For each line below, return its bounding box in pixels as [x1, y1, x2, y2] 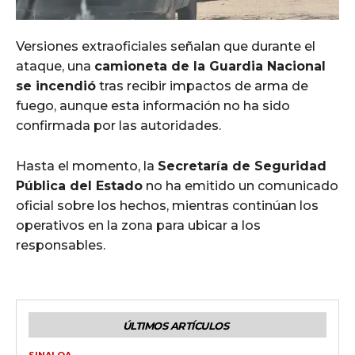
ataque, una [16, 58, 94, 74]
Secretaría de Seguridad [158, 158, 326, 174]
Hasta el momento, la [16, 158, 158, 174]
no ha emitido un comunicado [143, 177, 338, 193]
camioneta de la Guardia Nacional [94, 58, 326, 74]
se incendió [16, 78, 96, 94]
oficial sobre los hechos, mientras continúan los [16, 197, 319, 213]
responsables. [16, 237, 105, 253]
